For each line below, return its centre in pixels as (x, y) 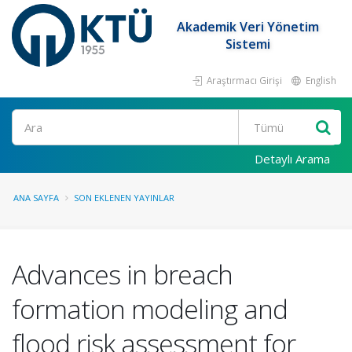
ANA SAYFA (36, 198)
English (320, 80)
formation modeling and (150, 309)
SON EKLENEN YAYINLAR (124, 198)
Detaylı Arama (292, 159)
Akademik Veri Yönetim (248, 27)
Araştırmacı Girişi (243, 80)
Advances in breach (122, 274)
